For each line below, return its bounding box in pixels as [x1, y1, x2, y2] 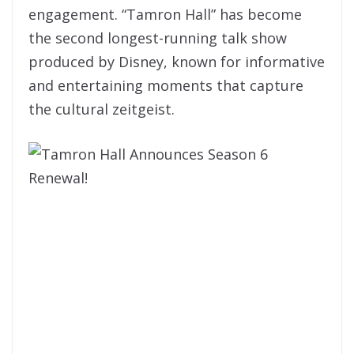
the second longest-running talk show [28, 28, 287, 47]
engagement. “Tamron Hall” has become [28, 5, 302, 24]
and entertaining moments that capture [28, 76, 303, 95]
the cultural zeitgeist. [28, 100, 175, 119]
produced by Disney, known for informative [28, 52, 325, 71]
